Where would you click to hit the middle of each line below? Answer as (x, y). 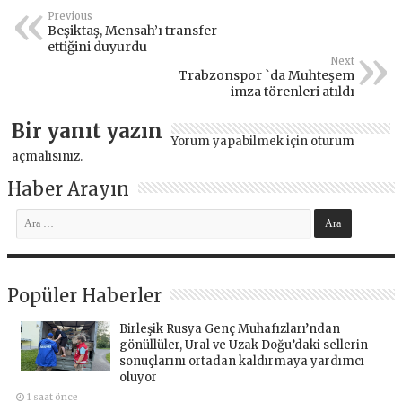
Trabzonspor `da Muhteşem (266, 75)
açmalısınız (46, 156)
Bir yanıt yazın (87, 131)
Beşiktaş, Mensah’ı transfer (133, 30)
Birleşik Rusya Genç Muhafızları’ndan (230, 328)
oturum (333, 141)
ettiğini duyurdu (98, 46)
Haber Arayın (69, 188)
